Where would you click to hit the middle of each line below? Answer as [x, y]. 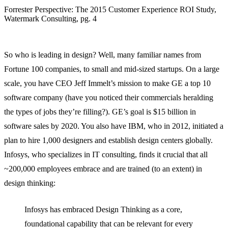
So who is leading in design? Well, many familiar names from [103, 55]
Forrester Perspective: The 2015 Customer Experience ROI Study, [110, 10]
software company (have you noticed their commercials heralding [109, 98]
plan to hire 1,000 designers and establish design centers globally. [108, 140]
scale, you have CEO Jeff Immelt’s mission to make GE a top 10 [107, 83]
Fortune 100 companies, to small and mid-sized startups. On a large [112, 69]
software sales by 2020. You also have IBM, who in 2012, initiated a [114, 126]
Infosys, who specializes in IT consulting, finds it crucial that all [106, 155]
